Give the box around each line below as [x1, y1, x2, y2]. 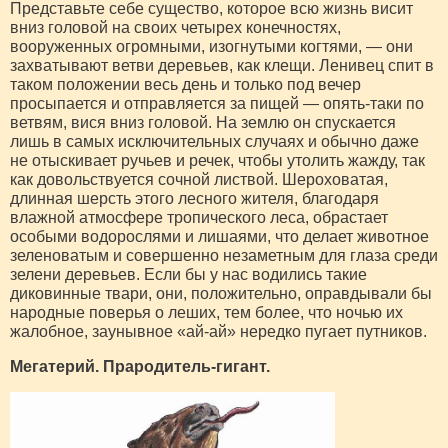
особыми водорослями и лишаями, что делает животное [10, 227, 429, 245]
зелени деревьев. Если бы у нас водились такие [10, 265, 367, 283]
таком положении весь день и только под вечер [10, 75, 361, 93]
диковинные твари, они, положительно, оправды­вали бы [10, 284, 432, 302]
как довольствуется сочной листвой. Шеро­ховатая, [10, 170, 388, 188]
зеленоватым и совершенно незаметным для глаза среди [10, 246, 438, 264]
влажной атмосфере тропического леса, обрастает [10, 208, 388, 226]
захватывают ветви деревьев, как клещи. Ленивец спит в [10, 56, 434, 74]
